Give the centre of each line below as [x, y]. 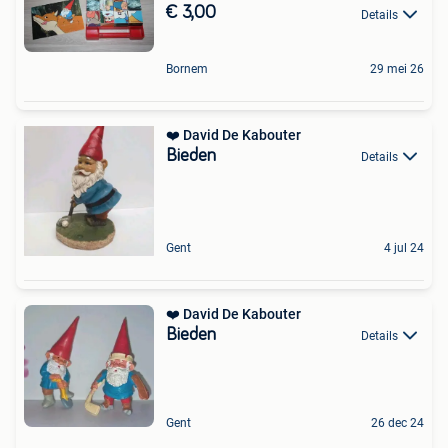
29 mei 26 [397, 68]
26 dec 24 [397, 422]
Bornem [187, 68]
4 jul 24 [404, 247]
